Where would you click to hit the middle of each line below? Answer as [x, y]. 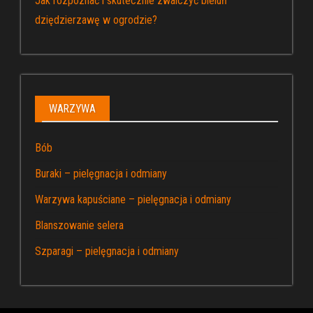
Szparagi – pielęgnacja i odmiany [107, 251]
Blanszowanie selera [79, 225]
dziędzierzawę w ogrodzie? [96, 20]
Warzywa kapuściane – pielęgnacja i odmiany [133, 199]
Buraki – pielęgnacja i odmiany [101, 173]
